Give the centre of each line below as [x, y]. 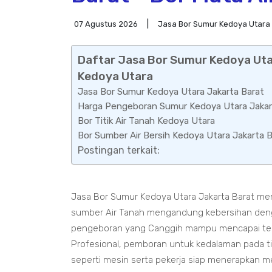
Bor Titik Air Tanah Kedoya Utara [146, 121]
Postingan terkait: [119, 151]
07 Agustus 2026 [106, 24]
